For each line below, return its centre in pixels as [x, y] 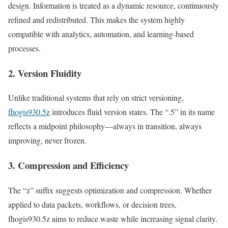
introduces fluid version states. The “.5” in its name [132, 112]
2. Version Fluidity [45, 73]
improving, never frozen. [47, 140]
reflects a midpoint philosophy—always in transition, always [105, 126]
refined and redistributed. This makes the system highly [96, 19]
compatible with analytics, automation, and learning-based [101, 34]
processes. [24, 48]
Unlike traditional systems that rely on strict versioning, [96, 98]
